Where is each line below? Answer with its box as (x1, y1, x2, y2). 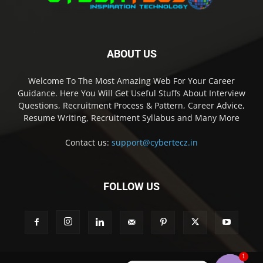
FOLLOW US (103, 180, 160, 193)
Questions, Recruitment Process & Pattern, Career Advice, (18, 99, 245, 111)
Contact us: (65, 136, 112, 148)
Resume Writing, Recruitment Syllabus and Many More (23, 112, 240, 123)
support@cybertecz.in (112, 136, 198, 148)
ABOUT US (106, 47, 157, 60)
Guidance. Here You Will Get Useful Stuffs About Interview (18, 87, 245, 99)
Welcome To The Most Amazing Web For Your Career (28, 75, 235, 86)
